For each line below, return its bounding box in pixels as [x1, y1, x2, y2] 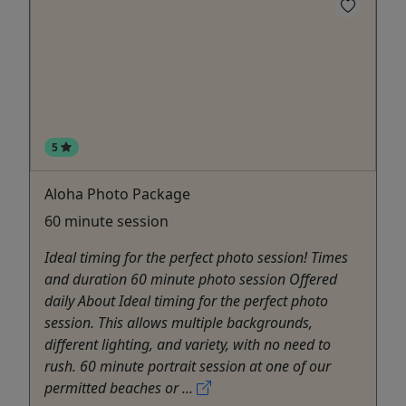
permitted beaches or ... [44, 377, 197, 398]
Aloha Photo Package [44, 183, 190, 204]
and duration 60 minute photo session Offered [44, 268, 337, 289]
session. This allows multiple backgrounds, [44, 312, 313, 333]
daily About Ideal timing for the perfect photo [44, 290, 328, 311]
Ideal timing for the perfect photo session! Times [44, 246, 348, 267]
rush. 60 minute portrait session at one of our [44, 355, 331, 376]
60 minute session [44, 210, 169, 231]
